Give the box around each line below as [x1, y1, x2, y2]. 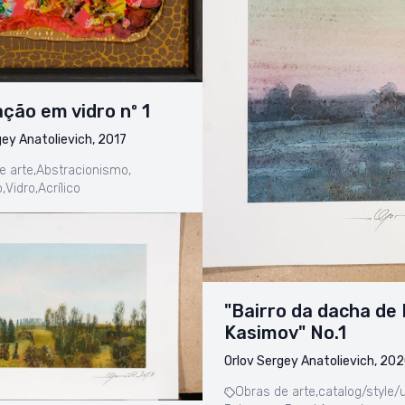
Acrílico [38, 181, 80, 197]
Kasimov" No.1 [224, 322, 346, 344]
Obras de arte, [235, 384, 318, 400]
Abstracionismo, [36, 163, 131, 179]
